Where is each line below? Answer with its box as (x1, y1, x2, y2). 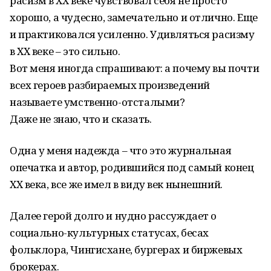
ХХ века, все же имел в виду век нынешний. (10, 177, 223, 191)
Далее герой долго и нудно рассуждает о (10, 209, 217, 223)
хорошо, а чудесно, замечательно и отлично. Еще (10, 10, 258, 24)
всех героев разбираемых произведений (10, 78, 210, 92)
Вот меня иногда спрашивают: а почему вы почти (10, 61, 260, 75)
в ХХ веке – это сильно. (10, 44, 120, 58)
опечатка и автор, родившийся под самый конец (10, 160, 254, 174)
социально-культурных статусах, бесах (10, 226, 209, 240)
